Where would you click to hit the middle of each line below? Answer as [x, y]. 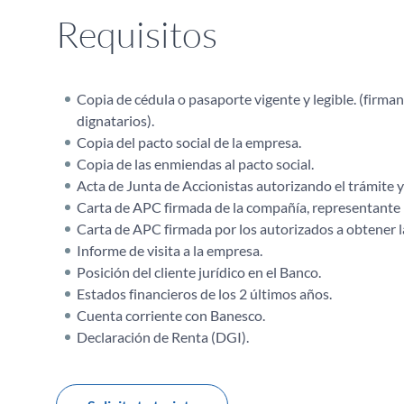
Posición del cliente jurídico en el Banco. [199, 272]
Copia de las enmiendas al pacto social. [195, 164]
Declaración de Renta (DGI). [163, 337]
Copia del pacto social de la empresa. [189, 142]
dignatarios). [115, 120]
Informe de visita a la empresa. [170, 250]
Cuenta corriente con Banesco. [171, 315]
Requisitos [137, 34]
